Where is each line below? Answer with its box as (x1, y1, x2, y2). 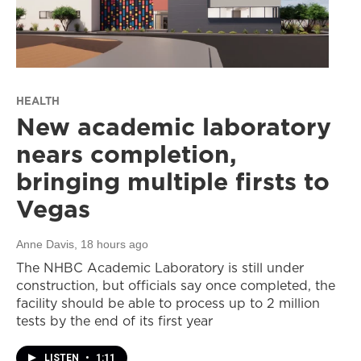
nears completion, (16, 137, 237, 172)
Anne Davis (16, 238, 74, 251)
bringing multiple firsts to (16, 164, 330, 199)
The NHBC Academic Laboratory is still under (16, 259, 304, 277)
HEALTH (16, 93, 60, 109)
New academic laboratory (16, 110, 331, 144)
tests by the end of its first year (16, 312, 213, 330)
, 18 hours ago (74, 238, 148, 251)
